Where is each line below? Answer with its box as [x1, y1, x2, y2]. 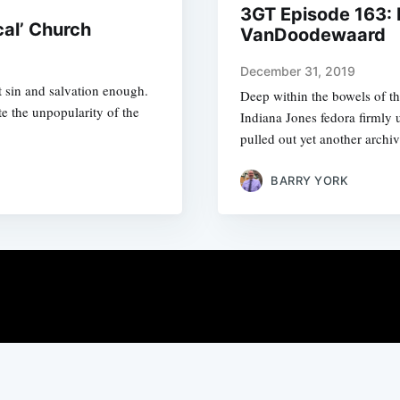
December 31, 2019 [240, 63, 355, 79]
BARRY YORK [271, 172, 348, 187]
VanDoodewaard [240, 24, 386, 46]
